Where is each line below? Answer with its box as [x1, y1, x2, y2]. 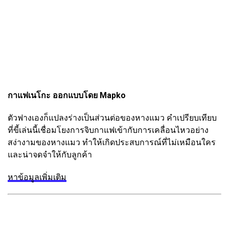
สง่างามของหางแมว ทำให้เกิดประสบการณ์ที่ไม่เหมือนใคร [8, 137, 216, 147]
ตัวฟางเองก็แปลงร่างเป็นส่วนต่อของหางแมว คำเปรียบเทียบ [8, 112, 217, 123]
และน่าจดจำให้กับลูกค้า [8, 149, 92, 159]
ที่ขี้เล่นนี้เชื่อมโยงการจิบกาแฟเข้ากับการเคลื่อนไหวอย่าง [8, 125, 209, 135]
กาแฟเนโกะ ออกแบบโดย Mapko [8, 90, 126, 100]
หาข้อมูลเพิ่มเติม [8, 172, 66, 182]
